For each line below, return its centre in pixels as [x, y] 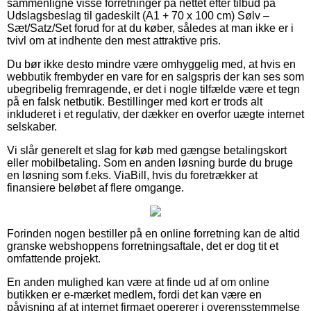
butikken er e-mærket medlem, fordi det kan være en [134, 294]
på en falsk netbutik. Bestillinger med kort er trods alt [135, 101]
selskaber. [32, 126]
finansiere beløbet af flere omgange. [95, 187]
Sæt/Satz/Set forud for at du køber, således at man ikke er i [150, 28]
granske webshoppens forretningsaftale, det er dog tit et [143, 246]
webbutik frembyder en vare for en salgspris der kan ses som [155, 76]
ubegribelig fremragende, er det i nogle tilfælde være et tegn [153, 89]
